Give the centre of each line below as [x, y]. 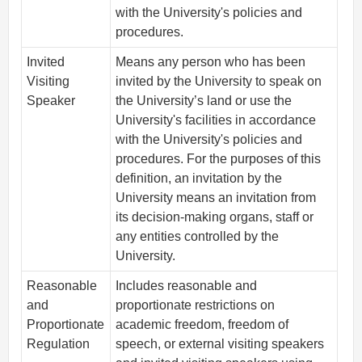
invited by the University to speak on [219, 82]
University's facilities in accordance [216, 120]
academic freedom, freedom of [202, 325]
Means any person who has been [211, 62]
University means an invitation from [216, 198]
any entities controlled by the [198, 237]
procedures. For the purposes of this [219, 159]
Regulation [59, 344]
